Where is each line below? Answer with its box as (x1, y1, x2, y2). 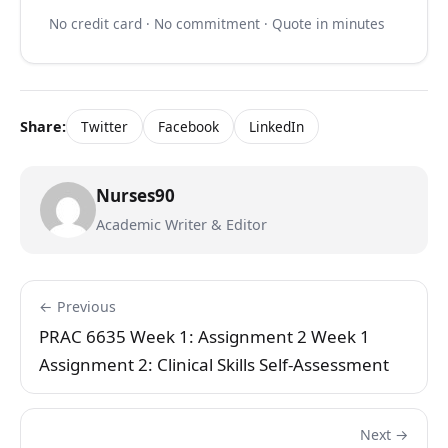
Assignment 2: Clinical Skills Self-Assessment (39, 353, 389, 377)
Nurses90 (96, 184, 175, 208)
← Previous (39, 297, 116, 317)
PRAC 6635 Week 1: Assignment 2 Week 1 (39, 325, 370, 349)
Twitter (81, 117, 128, 137)
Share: (20, 116, 66, 136)
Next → (360, 425, 409, 445)
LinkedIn (249, 117, 304, 137)
